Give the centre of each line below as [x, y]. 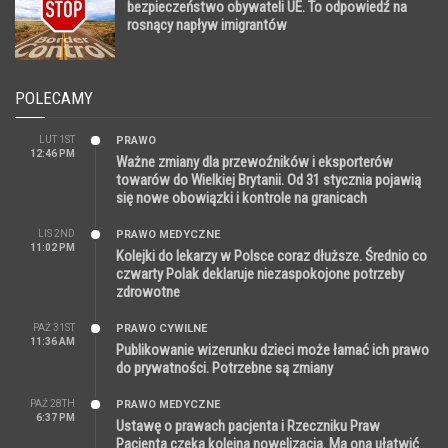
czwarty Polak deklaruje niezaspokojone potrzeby [260, 274]
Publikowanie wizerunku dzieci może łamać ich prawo [272, 350]
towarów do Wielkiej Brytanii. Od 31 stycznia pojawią [268, 180]
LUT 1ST [57, 140]
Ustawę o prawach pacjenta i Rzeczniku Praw [248, 426]
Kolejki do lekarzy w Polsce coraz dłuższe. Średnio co [271, 256]
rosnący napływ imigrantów [207, 25]
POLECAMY [54, 98]
